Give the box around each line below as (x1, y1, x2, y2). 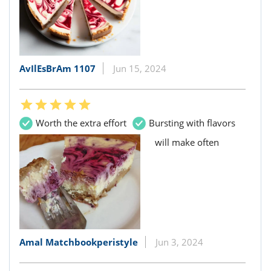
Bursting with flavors (149, 117, 235, 129)
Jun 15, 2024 (113, 62, 166, 75)
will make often (155, 136, 219, 149)
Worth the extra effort (36, 117, 126, 129)
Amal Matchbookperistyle (19, 235, 138, 248)
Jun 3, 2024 (155, 235, 203, 248)
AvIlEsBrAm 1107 (19, 62, 96, 75)
